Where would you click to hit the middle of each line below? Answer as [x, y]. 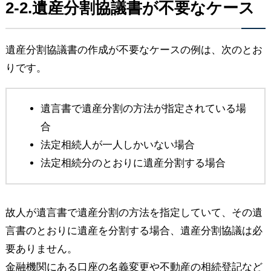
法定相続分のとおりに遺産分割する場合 [133, 163]
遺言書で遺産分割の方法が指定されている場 [143, 108]
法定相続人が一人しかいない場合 [117, 145]
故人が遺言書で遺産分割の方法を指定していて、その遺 [134, 212]
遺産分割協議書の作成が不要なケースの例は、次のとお [134, 50]
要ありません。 [41, 249]
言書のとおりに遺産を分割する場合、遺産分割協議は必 [134, 230]
